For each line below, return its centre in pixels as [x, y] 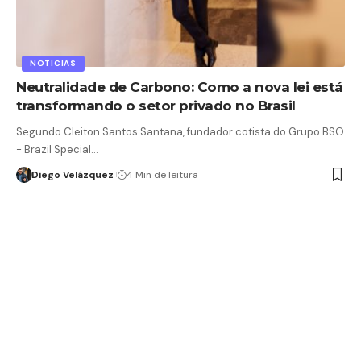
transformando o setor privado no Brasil [156, 105]
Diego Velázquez [72, 174]
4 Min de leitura [162, 174]
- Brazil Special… [57, 149]
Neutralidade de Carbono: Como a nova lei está [180, 87]
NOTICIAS [53, 63]
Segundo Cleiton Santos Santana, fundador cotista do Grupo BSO [180, 131]
